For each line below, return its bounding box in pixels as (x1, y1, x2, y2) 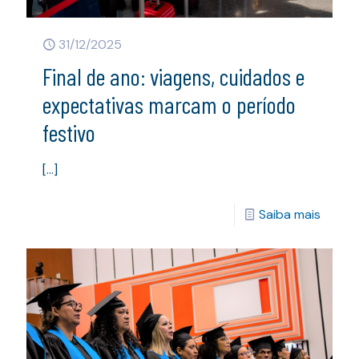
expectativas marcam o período (42, 89, 296, 119)
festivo (42, 117, 95, 147)
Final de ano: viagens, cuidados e (42, 61, 305, 91)
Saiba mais (259, 205, 321, 223)
